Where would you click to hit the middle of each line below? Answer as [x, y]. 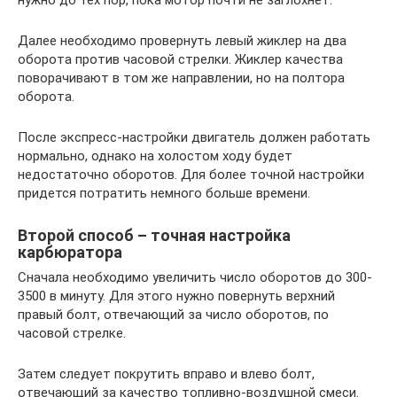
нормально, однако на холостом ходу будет [155, 156]
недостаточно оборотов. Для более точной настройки [191, 174]
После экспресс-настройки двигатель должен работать [194, 137]
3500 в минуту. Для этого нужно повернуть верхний [176, 296]
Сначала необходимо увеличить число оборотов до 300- [195, 277]
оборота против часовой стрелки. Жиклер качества [180, 59]
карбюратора [70, 252]
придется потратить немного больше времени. [164, 193]
